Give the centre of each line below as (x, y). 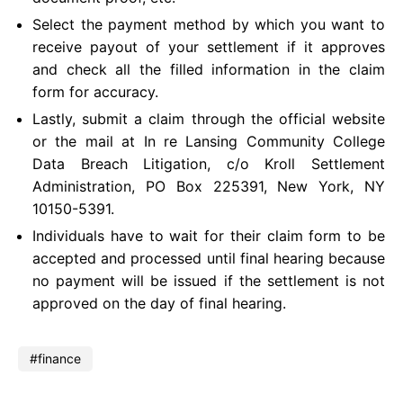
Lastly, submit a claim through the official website (209, 118)
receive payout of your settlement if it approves (209, 46)
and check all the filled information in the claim (209, 69)
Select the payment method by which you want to (209, 24)
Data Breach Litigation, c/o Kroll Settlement (209, 163)
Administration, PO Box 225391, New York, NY (209, 186)
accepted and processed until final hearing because (209, 258)
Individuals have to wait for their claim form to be (209, 235)
